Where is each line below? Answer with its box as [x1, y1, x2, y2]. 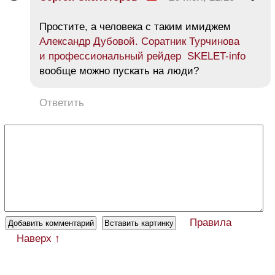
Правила [190, 216, 231, 228]
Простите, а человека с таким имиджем [39, 20, 231, 33]
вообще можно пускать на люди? [39, 64, 199, 77]
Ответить [39, 96, 84, 109]
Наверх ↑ [17, 232, 60, 244]
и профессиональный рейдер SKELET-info [39, 50, 246, 62]
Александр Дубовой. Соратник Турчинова [39, 35, 239, 47]
